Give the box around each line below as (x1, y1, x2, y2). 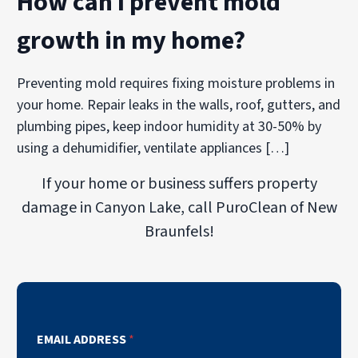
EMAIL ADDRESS (37, 330, 129, 348)
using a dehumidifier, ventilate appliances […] (17, 137, 290, 158)
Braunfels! (144, 220, 214, 243)
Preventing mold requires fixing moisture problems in (17, 73, 336, 93)
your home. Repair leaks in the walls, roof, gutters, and (17, 94, 341, 115)
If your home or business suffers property (41, 172, 317, 195)
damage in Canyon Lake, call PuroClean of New (21, 196, 337, 219)
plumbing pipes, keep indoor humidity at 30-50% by (17, 116, 322, 137)
